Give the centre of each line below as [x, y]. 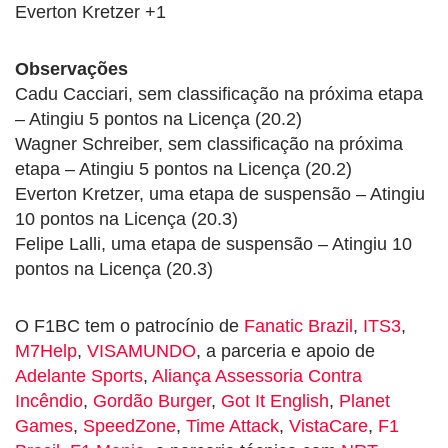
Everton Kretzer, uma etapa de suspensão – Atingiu [220, 193]
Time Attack [232, 425]
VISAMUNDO [141, 350]
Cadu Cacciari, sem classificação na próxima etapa [219, 93]
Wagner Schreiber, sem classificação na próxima [209, 143]
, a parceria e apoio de [285, 350]
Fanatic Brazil [298, 325]
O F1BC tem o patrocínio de [129, 325]
